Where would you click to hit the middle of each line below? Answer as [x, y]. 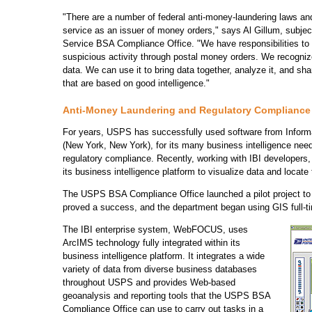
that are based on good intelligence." [136, 83]
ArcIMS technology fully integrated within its [151, 242]
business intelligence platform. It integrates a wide [164, 256]
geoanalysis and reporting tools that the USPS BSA [166, 295]
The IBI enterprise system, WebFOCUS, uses [155, 229]
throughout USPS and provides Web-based [149, 282]
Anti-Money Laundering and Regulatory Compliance [187, 110]
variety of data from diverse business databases [160, 269]
